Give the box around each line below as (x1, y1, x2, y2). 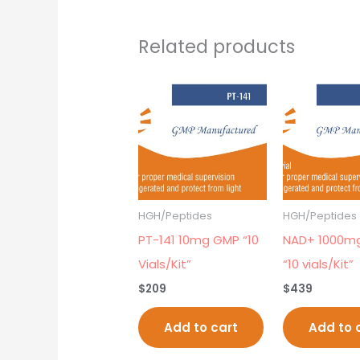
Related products (138, 34, 296, 60)
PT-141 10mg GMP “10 (138, 231, 260, 248)
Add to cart (164, 319, 239, 337)
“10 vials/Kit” (283, 255, 354, 272)
